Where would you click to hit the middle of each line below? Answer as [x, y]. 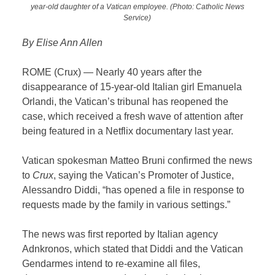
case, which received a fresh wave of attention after [133, 116]
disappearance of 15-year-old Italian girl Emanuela [132, 87]
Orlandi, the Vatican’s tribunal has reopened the [126, 101]
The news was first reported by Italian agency [120, 234]
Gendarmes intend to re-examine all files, [111, 263]
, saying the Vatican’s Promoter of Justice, [144, 175]
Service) [137, 18]
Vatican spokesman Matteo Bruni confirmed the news [137, 160]
